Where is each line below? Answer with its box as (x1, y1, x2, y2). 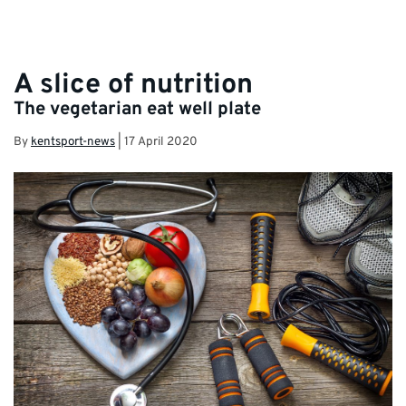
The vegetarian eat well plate (14, 98, 261, 122)
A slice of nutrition (14, 68, 253, 104)
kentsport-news (31, 134, 115, 150)
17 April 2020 (124, 134, 198, 150)
